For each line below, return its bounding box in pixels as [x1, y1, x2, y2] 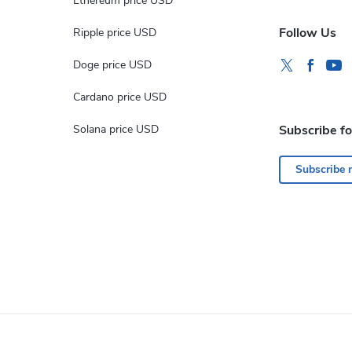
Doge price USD [72, 57, 152, 72]
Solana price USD [72, 122, 159, 137]
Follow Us [279, 24, 337, 42]
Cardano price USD [72, 90, 167, 104]
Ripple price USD [72, 25, 156, 40]
